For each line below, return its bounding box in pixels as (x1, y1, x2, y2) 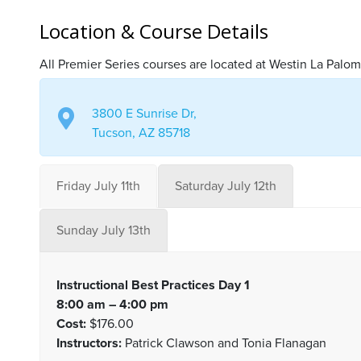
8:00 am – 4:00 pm (56, 297, 168, 313)
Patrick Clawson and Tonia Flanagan (121, 335, 326, 351)
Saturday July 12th (174, 178, 276, 194)
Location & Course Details (39, 18, 268, 44)
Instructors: (56, 335, 122, 351)
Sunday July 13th (56, 222, 151, 239)
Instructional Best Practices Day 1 (56, 277, 250, 293)
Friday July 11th (56, 178, 140, 194)
